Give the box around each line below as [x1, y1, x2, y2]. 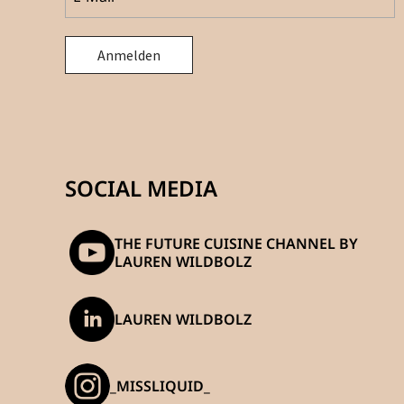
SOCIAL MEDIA [64, 173, 217, 204]
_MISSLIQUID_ [109, 376, 210, 397]
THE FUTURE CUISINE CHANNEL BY [114, 234, 358, 254]
